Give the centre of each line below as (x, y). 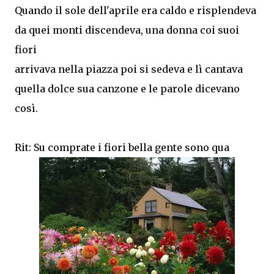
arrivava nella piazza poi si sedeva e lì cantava (129, 69)
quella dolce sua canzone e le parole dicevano (127, 89)
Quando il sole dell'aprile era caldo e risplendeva (135, 10)
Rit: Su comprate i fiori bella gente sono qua (122, 147)
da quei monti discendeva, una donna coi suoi (127, 30)
